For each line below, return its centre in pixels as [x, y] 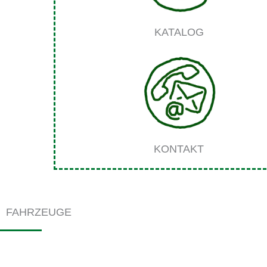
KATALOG [179, 32]
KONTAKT [179, 149]
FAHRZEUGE [39, 212]
